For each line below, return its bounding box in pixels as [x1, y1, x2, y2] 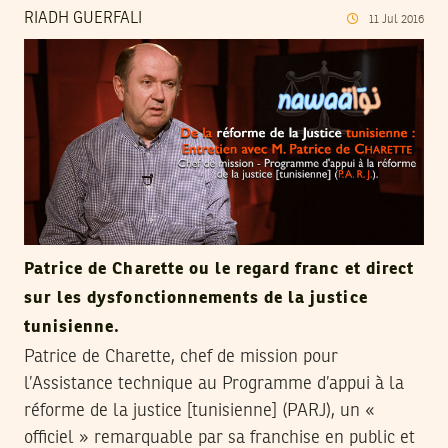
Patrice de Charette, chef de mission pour [24, 348, 338, 367]
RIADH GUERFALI [24, 10, 142, 27]
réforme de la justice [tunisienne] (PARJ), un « [24, 402, 375, 421]
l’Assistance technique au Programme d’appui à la [24, 375, 404, 394]
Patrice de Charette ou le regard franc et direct [24, 261, 414, 279]
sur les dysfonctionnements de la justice [24, 290, 368, 308]
